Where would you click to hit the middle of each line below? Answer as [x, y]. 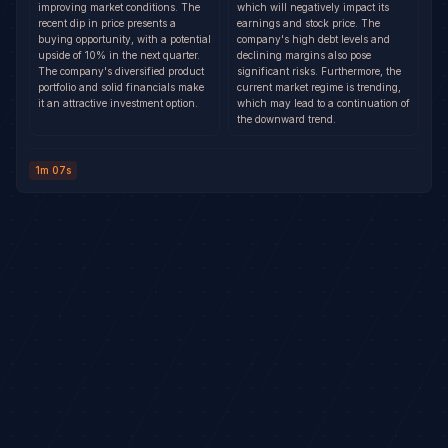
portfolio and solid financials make [121, 87]
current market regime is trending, [319, 87]
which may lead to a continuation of [323, 103]
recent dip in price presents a [107, 23]
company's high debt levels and [313, 39]
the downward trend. [286, 119]
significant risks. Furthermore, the [319, 71]
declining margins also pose [304, 55]
